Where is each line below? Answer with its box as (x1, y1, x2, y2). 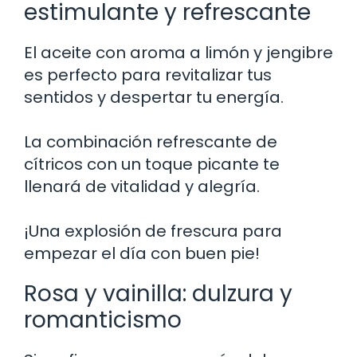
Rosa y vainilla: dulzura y (24, 277, 292, 309)
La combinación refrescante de (24, 130, 277, 153)
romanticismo (24, 304, 182, 335)
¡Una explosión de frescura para (24, 219, 282, 242)
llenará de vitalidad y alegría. (24, 175, 260, 198)
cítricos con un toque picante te (24, 152, 280, 175)
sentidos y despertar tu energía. (24, 85, 284, 108)
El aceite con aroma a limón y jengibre (24, 41, 333, 64)
